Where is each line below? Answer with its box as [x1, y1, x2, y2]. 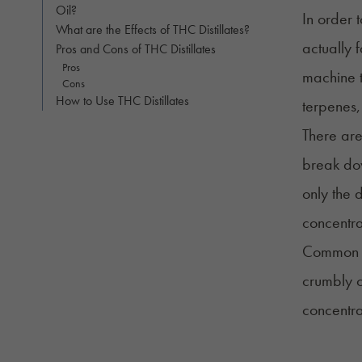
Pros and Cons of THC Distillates [56, 40, 216, 58]
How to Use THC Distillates [56, 92, 189, 110]
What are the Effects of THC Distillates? [56, 21, 250, 39]
